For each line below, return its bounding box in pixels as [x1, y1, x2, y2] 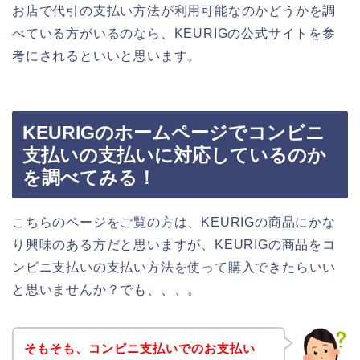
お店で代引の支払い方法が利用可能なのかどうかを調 [12, 3, 337, 18]
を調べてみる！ [22, 167, 156, 189]
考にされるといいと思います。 [12, 48, 202, 63]
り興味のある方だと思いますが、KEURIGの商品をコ [12, 238, 336, 252]
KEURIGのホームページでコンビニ [22, 122, 325, 144]
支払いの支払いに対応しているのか [22, 145, 326, 166]
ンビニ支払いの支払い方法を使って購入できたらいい [12, 260, 337, 275]
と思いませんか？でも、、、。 [12, 283, 202, 297]
